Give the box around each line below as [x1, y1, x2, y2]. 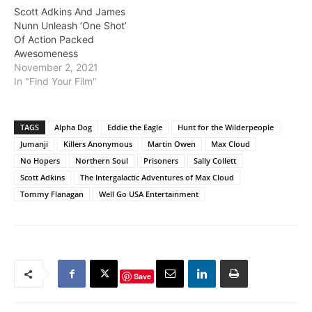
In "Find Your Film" [14, 75, 97, 88]
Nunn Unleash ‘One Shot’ [14, 19, 127, 32]
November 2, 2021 [14, 61, 98, 74]
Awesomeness [14, 47, 78, 60]
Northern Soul [75, 155, 128, 166]
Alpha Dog [54, 122, 92, 133]
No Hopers [20, 155, 60, 166]
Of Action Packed [14, 33, 94, 46]
